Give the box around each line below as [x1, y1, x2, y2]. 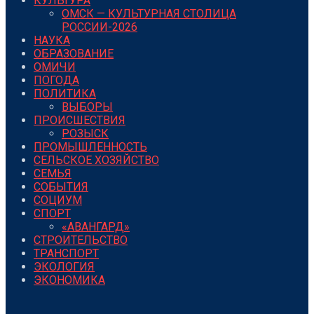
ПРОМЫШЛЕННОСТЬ [34, 140, 147, 154]
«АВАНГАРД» [62, 220, 130, 234]
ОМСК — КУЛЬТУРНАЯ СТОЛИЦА [62, 7, 236, 21]
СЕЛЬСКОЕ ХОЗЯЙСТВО [34, 153, 159, 168]
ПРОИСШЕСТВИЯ [34, 114, 125, 128]
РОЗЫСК [62, 127, 109, 141]
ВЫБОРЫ [62, 100, 113, 114]
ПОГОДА [34, 74, 79, 88]
